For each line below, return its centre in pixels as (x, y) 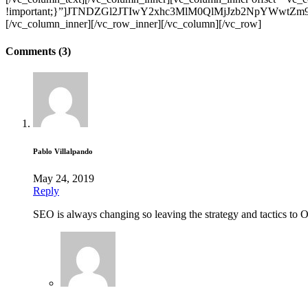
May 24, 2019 (64, 178)
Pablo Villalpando (63, 151)
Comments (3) (38, 51)
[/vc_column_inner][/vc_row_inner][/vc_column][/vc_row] (133, 24)
